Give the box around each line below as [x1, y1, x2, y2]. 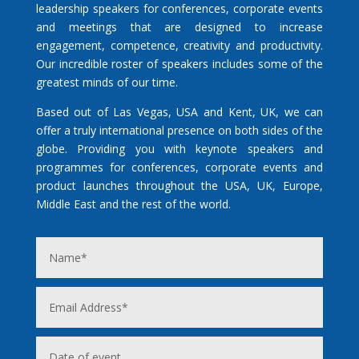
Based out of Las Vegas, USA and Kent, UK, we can [35, 104, 324, 120]
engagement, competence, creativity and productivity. [35, 38, 324, 54]
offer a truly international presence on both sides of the [35, 123, 324, 139]
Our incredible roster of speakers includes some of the [35, 56, 324, 72]
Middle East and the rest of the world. [35, 196, 231, 212]
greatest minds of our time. [35, 75, 178, 91]
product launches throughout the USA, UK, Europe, [35, 178, 324, 194]
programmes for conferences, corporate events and [35, 159, 324, 175]
